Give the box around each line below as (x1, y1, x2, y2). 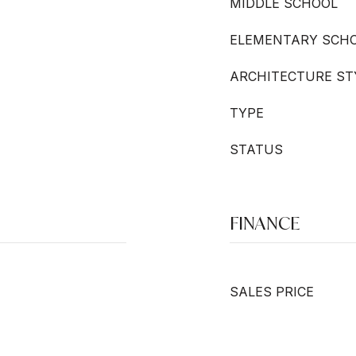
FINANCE (230, 211, 300, 234)
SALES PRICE (230, 284, 314, 300)
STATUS (230, 141, 283, 157)
